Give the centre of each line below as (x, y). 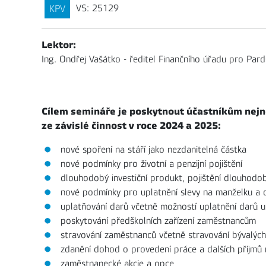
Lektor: (59, 45)
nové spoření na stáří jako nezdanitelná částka (153, 150)
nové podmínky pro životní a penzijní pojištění (151, 164)
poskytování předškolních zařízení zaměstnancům (158, 221)
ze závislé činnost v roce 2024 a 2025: (131, 126)
